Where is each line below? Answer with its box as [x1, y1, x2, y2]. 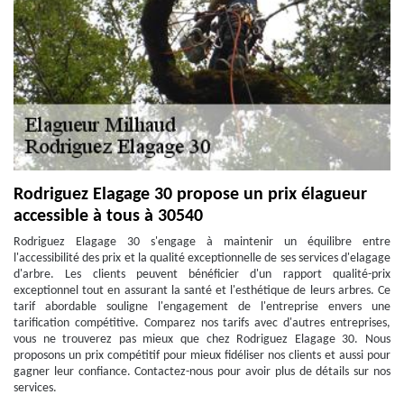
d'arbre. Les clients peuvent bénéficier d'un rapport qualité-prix [14, 268, 390, 281]
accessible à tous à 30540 [14, 207, 203, 225]
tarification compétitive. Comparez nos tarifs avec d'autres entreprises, [14, 317, 390, 330]
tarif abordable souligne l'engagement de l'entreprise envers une [14, 300, 390, 314]
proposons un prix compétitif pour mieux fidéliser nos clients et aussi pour [14, 349, 390, 363]
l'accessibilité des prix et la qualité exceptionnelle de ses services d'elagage [14, 252, 390, 265]
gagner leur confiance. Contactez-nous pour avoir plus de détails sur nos [14, 365, 390, 379]
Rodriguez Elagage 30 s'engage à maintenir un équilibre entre [14, 235, 390, 249]
